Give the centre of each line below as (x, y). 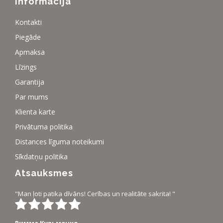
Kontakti (28, 22)
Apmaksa (30, 52)
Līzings (26, 67)
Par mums (32, 97)
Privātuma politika (44, 126)
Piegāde (28, 37)
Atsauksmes (44, 173)
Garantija (30, 82)
